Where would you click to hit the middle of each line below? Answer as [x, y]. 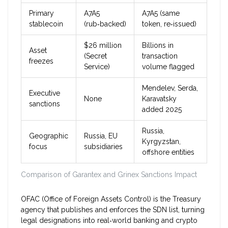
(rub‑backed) [105, 24]
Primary [41, 13]
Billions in [158, 46]
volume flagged [168, 67]
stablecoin [46, 24]
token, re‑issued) [169, 24]
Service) [97, 67]
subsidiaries [103, 147]
